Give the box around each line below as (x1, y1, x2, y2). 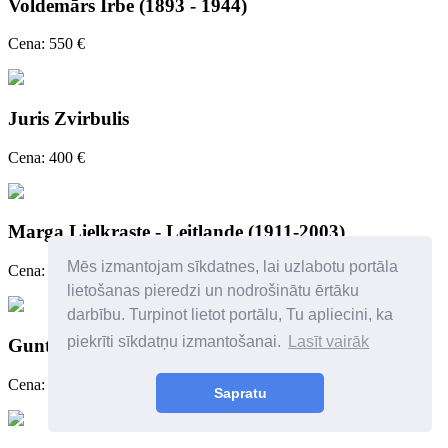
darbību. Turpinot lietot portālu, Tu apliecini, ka (67, 305, 394, 323)
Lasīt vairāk (288, 333, 370, 351)
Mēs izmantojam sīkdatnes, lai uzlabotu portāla (67, 257, 399, 275)
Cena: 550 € (8, 35, 85, 53)
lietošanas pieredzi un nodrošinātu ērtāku (67, 281, 360, 299)
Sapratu (213, 385, 267, 402)
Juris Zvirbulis (8, 107, 129, 129)
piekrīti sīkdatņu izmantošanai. (67, 333, 286, 351)
